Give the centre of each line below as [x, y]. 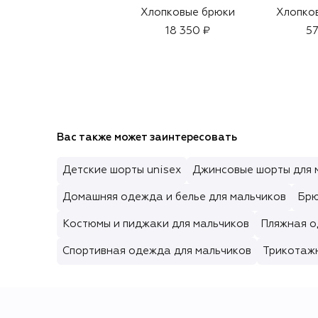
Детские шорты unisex [122, 170]
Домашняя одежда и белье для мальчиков [174, 197]
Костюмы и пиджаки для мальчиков [156, 224]
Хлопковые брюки [187, 12]
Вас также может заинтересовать [147, 137]
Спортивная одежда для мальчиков [157, 251]
